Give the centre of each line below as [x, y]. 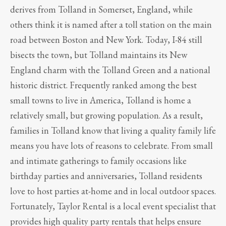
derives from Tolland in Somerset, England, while [101, 9]
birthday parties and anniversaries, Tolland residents [106, 176]
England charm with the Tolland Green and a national [110, 70]
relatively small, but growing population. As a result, [106, 115]
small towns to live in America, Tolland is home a [101, 100]
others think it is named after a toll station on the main [111, 24]
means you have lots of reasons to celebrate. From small [111, 145]
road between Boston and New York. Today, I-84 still [106, 39]
